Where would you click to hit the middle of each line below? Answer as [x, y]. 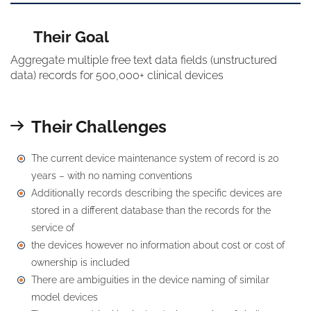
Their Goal [71, 37]
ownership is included [81, 262]
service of [53, 228]
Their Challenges [99, 127]
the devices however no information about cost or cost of [158, 245]
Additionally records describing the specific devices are [157, 193]
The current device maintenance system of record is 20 [155, 158]
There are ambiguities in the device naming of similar [150, 280]
